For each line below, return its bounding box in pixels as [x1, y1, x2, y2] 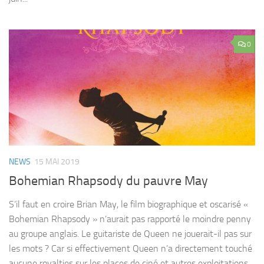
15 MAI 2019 [34, 157, 80, 167]
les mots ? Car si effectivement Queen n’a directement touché [9, 243, 252, 255]
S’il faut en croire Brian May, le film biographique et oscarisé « [9, 199, 248, 210]
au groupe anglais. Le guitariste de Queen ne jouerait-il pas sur [9, 228, 252, 240]
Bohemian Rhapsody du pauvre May [9, 173, 208, 189]
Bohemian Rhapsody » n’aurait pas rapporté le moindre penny [9, 213, 251, 225]
